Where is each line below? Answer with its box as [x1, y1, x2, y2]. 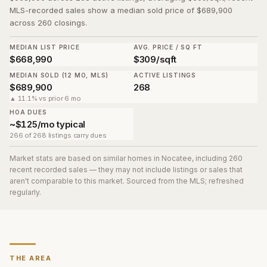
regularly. [10, 188, 41, 197]
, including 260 [192, 154, 243, 163]
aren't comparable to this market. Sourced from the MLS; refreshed [10, 176, 244, 185]
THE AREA [10, 254, 52, 262]
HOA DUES [10, 108, 47, 116]
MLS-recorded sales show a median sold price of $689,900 [10, 5, 232, 15]
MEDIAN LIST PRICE [10, 44, 80, 51]
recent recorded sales [10, 165, 88, 174]
